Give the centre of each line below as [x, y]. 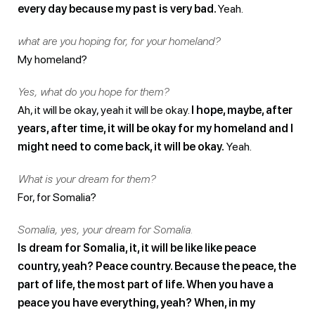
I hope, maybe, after [242, 110]
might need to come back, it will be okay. [121, 146]
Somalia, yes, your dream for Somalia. [105, 229]
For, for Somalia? [57, 197]
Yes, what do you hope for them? [93, 91]
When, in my [225, 302]
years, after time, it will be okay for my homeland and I [155, 128]
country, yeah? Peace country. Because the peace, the [157, 266]
